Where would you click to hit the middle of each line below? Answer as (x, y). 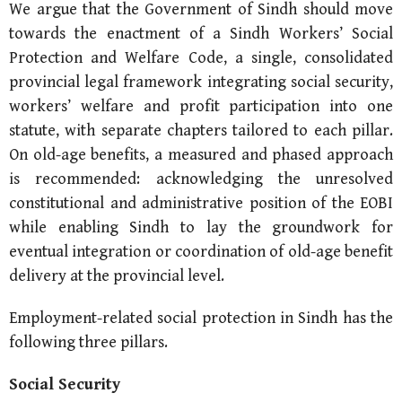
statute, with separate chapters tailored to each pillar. (201, 130)
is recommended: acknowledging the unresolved (201, 179)
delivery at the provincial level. (117, 275)
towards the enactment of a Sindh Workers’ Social (201, 33)
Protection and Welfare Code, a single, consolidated (201, 57)
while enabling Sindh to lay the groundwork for (201, 227)
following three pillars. (88, 342)
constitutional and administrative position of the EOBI (201, 203)
